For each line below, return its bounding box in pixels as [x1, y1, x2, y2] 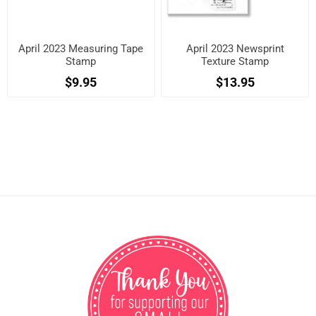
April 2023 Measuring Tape [18, 42, 144, 55]
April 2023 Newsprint [186, 42, 284, 55]
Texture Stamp [201, 54, 269, 68]
